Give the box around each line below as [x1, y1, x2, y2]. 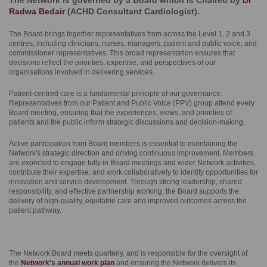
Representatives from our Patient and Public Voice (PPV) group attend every [9, 100, 254, 107]
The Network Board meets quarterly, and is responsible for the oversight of [9, 250, 247, 257]
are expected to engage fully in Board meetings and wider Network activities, [9, 159, 256, 166]
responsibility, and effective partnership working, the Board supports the [9, 188, 239, 195]
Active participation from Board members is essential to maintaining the [9, 140, 238, 147]
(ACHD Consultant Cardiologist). [67, 7, 202, 16]
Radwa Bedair [9, 7, 67, 16]
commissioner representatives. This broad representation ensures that [9, 49, 235, 57]
